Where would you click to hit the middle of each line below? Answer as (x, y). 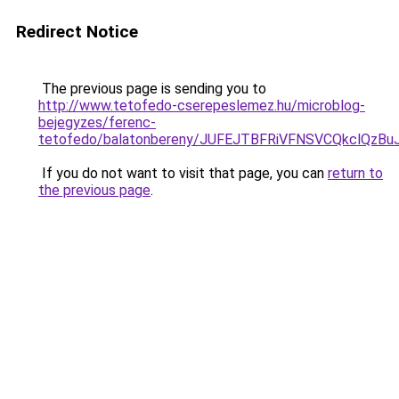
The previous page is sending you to (152, 89)
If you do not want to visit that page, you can (183, 173)
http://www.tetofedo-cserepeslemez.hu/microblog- (202, 106)
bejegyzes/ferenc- (97, 122)
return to (355, 173)
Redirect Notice (77, 32)
